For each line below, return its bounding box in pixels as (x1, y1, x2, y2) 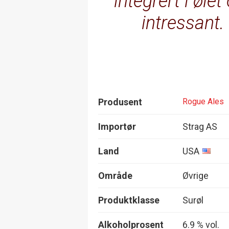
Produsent (98, 96, 142, 107)
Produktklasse (98, 194, 159, 205)
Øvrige (182, 170, 209, 181)
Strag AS (182, 121, 217, 132)
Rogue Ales (182, 97, 224, 107)
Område (98, 170, 132, 181)
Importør (98, 121, 136, 132)
